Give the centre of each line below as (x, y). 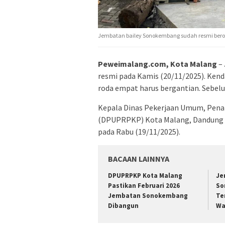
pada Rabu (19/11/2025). (139, 131)
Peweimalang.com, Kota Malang (157, 64)
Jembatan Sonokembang (148, 195)
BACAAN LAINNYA (139, 158)
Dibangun (123, 205)
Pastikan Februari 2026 (144, 185)
